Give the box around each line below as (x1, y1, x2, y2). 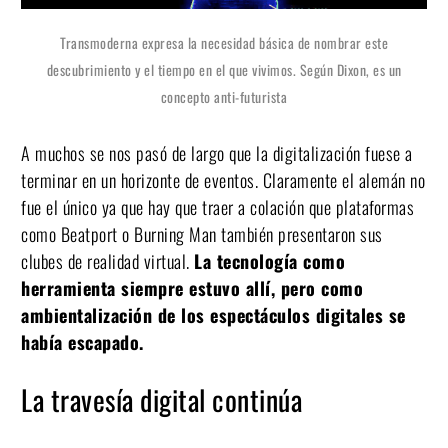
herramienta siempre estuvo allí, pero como (21, 274, 363, 301)
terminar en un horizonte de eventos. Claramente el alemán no (21, 166, 425, 193)
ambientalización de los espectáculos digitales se (21, 301, 406, 328)
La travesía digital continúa (21, 378, 302, 420)
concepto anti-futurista (160, 85, 288, 107)
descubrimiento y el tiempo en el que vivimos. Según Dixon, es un (46, 58, 402, 80)
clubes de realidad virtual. (21, 247, 194, 274)
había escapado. (21, 328, 144, 355)
